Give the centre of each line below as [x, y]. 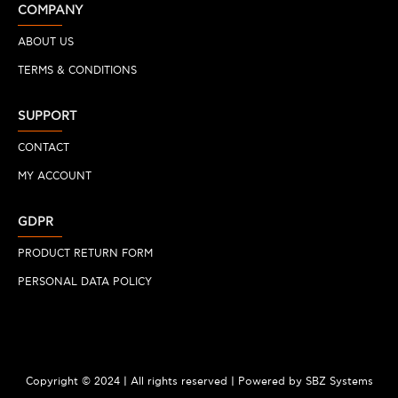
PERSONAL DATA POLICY [85, 282]
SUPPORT [47, 116]
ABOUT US [46, 42]
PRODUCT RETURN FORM [85, 254]
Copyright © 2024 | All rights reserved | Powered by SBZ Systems [199, 382]
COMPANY [50, 10]
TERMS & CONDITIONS [77, 71]
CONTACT [44, 148]
